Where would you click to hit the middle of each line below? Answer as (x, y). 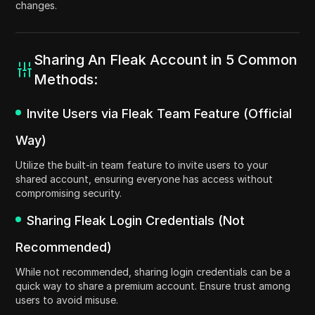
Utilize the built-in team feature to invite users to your (142, 165)
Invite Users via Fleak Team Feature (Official (160, 114)
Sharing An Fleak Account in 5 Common (166, 60)
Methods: (66, 80)
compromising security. (69, 193)
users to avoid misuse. (67, 300)
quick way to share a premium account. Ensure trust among (153, 286)
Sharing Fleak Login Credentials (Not (136, 221)
